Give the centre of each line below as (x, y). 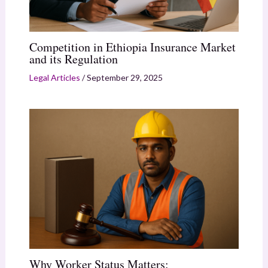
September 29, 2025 (124, 77)
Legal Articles (54, 77)
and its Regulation (73, 59)
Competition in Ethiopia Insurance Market (132, 47)
